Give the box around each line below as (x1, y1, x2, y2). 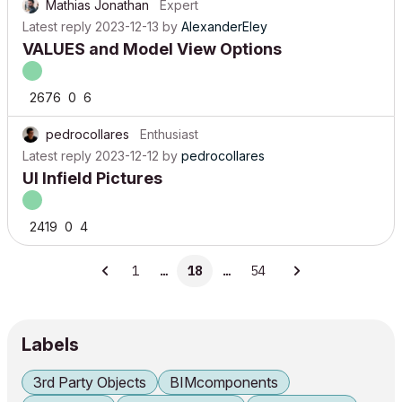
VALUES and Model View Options (22, 39, 282, 58)
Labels (22, 334, 79, 355)
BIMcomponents (170, 373, 278, 391)
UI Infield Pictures (22, 169, 162, 188)
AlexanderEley (181, 19, 267, 34)
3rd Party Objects (33, 373, 146, 391)
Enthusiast (140, 127, 198, 142)
